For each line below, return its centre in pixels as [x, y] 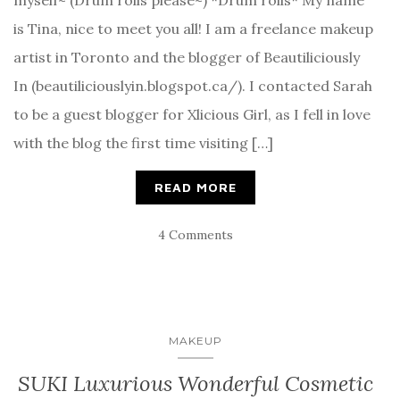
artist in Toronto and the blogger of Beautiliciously [187, 57]
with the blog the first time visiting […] [143, 142]
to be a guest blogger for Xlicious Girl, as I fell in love [192, 114]
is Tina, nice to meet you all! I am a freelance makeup [193, 28]
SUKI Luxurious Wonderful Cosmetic [196, 383]
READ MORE [196, 187]
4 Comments [196, 234]
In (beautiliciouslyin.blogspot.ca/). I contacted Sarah [193, 85]
